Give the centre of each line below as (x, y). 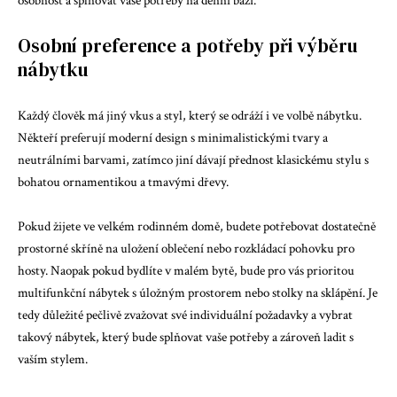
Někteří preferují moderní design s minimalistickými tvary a (173, 137)
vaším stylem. (53, 359)
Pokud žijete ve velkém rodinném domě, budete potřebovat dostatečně (197, 226)
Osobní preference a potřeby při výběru (187, 46)
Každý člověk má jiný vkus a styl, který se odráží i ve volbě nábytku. (190, 115)
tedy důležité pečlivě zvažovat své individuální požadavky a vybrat (185, 315)
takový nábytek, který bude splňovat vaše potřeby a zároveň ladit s (186, 337)
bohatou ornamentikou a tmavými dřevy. (123, 182)
